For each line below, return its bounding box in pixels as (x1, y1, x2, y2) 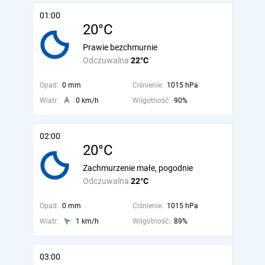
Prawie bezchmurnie (83, 43, 157, 52)
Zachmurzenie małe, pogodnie (83, 163, 193, 173)
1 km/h (76, 217, 99, 225)
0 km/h (76, 96, 99, 105)
